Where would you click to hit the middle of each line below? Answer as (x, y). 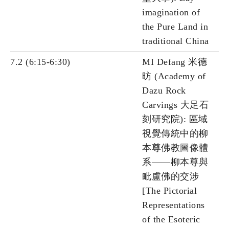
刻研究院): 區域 (175, 119)
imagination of (171, 13)
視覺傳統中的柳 (175, 134)
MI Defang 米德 (175, 62)
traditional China (176, 41)
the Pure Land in (175, 27)
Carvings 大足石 (175, 105)
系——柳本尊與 (175, 162)
